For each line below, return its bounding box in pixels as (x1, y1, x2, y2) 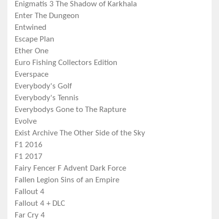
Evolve (15, 117, 37, 126)
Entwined (15, 23, 46, 32)
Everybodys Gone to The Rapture (15, 106, 126, 114)
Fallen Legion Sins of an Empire (15, 176, 119, 185)
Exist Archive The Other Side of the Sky (15, 129, 145, 138)
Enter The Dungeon (15, 12, 79, 21)
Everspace (15, 70, 48, 79)
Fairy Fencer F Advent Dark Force (15, 164, 126, 173)
